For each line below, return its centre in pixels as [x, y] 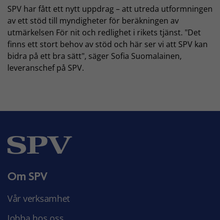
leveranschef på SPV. [46, 68]
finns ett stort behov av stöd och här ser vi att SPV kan [108, 44]
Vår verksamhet [39, 198]
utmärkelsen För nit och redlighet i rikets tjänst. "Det [104, 32]
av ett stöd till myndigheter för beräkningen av [93, 20]
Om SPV [28, 176]
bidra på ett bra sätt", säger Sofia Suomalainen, [95, 56]
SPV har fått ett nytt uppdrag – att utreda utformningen [110, 9]
